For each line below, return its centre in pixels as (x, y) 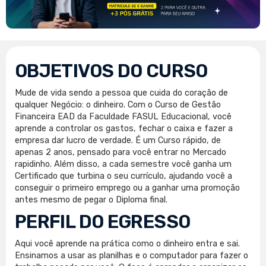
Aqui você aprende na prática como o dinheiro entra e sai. (127, 243)
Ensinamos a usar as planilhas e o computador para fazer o (132, 255)
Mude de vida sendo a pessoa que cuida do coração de (121, 93)
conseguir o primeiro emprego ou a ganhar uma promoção (127, 188)
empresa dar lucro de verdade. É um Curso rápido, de (118, 140)
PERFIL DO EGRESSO (103, 221)
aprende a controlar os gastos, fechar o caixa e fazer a (124, 128)
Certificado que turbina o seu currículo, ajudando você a (123, 176)
